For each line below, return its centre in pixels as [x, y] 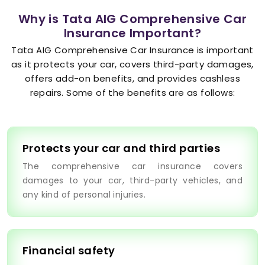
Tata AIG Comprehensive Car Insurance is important [132, 50]
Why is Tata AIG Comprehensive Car [132, 19]
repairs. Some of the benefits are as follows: [132, 93]
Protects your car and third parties [121, 148]
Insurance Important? [132, 33]
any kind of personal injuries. [84, 195]
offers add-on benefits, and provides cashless [132, 79]
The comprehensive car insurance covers [132, 167]
